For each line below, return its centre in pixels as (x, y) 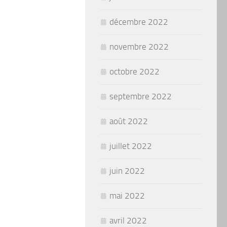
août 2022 (129, 121)
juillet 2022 (131, 146)
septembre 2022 (141, 96)
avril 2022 (128, 220)
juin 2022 (127, 171)
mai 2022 (127, 195)
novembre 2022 (139, 46)
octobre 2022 (135, 71)
